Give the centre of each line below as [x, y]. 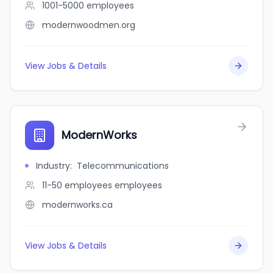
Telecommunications [123, 166]
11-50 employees [77, 185]
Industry [53, 166]
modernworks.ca [77, 205]
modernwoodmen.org [89, 25]
